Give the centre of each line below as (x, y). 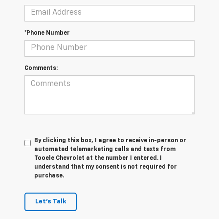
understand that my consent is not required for (106, 167)
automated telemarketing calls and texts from (105, 149)
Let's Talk (51, 201)
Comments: (41, 68)
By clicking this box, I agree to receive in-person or (110, 141)
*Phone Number (47, 33)
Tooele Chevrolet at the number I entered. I (98, 158)
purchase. (49, 176)
